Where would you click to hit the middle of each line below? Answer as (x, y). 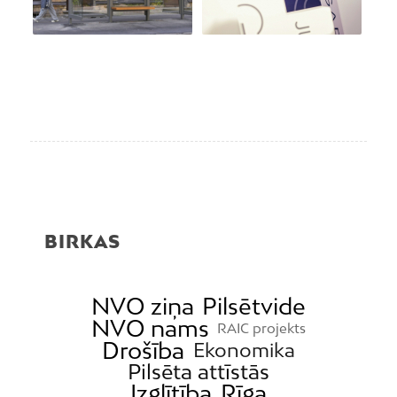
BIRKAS (82, 241)
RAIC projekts (262, 328)
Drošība (144, 351)
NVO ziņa (142, 307)
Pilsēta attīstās (198, 372)
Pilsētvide (254, 307)
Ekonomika (244, 350)
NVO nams (150, 329)
